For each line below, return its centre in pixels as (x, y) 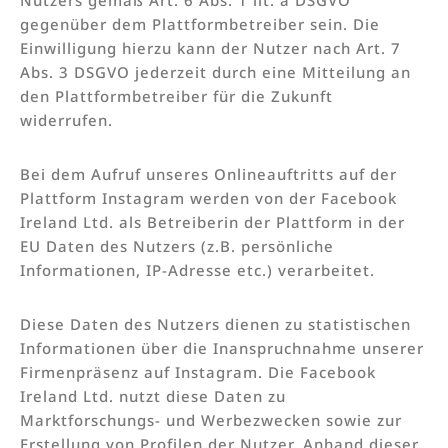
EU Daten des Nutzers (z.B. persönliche (177, 245)
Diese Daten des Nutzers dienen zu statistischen (215, 323)
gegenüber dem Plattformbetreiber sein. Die (200, 23)
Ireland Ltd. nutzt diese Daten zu (153, 395)
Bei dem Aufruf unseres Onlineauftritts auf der (208, 173)
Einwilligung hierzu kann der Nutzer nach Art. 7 (210, 47)
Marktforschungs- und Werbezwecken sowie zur (211, 419)
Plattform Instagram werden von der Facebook (208, 197)
